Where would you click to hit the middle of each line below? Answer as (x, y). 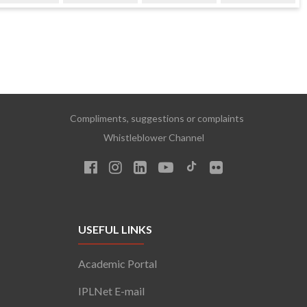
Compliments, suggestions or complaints (153, 118)
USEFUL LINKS (115, 229)
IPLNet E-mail (112, 291)
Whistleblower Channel (153, 137)
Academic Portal (118, 263)
